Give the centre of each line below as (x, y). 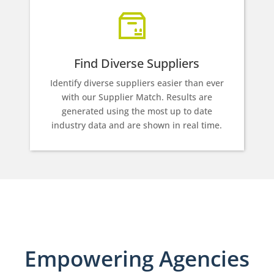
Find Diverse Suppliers (137, 63)
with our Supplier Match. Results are (137, 97)
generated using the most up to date (137, 111)
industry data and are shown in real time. (137, 125)
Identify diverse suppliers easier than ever (137, 83)
